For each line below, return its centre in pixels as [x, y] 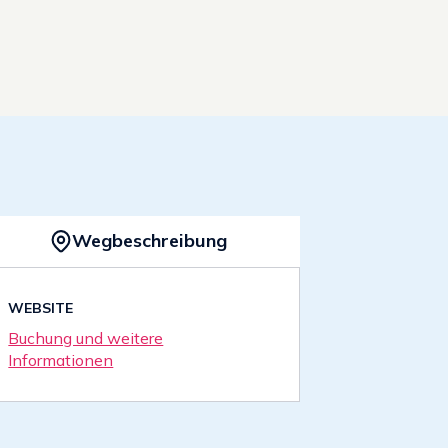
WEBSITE [41, 307]
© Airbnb [262, 177]
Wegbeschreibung [150, 241]
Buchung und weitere [86, 337]
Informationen [61, 359]
